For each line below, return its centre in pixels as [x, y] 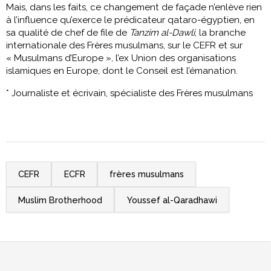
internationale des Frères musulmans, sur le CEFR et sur [124, 45]
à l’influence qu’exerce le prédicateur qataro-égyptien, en [130, 20]
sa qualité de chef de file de [67, 32]
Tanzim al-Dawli [161, 32]
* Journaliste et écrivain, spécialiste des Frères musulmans [129, 93]
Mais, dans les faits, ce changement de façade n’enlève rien [134, 7]
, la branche [220, 32]
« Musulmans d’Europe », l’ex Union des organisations [121, 58]
